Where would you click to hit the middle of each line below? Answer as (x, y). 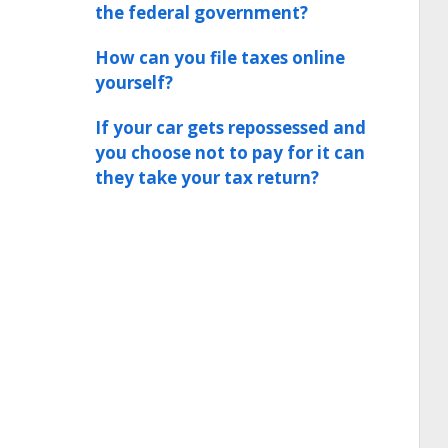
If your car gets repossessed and (230, 127)
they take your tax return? (207, 177)
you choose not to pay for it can (230, 152)
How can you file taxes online (220, 57)
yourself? (134, 82)
